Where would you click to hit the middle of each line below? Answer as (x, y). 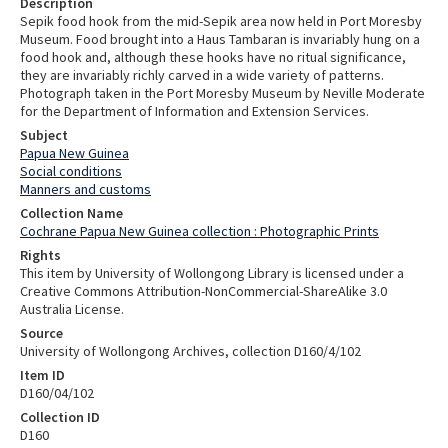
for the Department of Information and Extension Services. (194, 111)
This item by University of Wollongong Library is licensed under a (212, 273)
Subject (44, 135)
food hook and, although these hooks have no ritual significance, (213, 57)
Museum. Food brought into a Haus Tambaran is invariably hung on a (220, 39)
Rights (40, 255)
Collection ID (60, 417)
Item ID (42, 375)
